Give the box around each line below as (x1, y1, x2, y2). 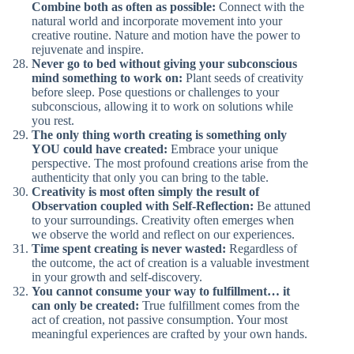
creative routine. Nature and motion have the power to (32, 28, 300, 42)
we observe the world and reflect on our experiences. (32, 228, 295, 241)
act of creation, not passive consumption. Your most (32, 313, 288, 326)
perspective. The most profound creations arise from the (32, 156, 308, 170)
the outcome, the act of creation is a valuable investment (32, 256, 309, 269)
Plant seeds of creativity (183, 71, 303, 85)
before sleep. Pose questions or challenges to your (32, 85, 279, 99)
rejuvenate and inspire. (32, 43, 144, 56)
